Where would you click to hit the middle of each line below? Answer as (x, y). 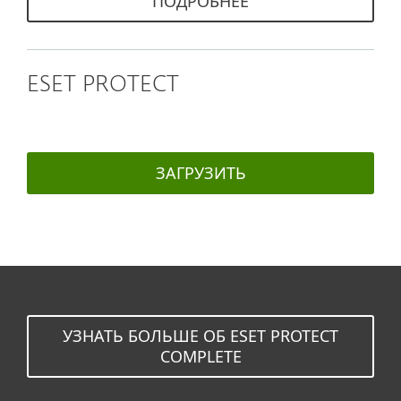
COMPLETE (200, 356)
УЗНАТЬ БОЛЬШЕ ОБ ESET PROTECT (200, 336)
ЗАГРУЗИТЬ (200, 173)
